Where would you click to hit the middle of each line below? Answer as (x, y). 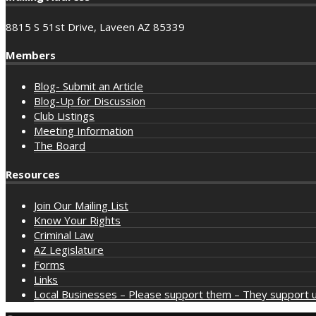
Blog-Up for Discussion (90, 101)
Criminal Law (64, 235)
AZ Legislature (69, 250)
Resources (33, 175)
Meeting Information (84, 131)
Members (31, 55)
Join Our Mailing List (81, 206)
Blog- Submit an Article (89, 86)
